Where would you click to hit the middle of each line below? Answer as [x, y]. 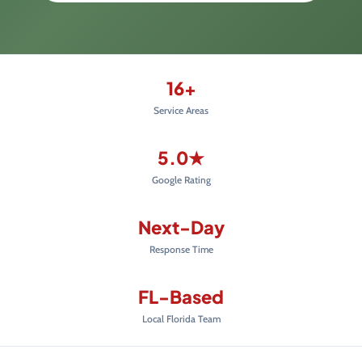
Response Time [181, 249]
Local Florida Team [181, 318]
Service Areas [181, 110]
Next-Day [181, 227]
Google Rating [181, 179]
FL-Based [181, 296]
